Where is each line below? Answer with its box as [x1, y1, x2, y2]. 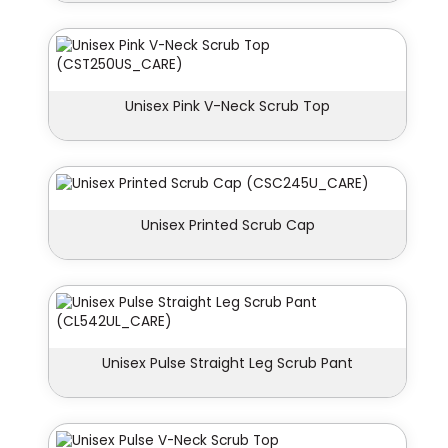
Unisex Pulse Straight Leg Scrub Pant [102, 353, 353, 374]
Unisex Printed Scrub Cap [140, 215, 315, 236]
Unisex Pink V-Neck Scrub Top [125, 96, 330, 117]
